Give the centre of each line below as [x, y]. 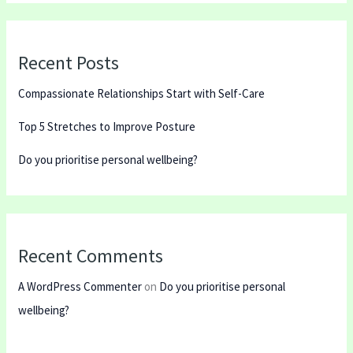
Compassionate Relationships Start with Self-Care [142, 94]
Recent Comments [91, 255]
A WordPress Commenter [80, 286]
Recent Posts [69, 63]
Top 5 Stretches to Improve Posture [107, 127]
